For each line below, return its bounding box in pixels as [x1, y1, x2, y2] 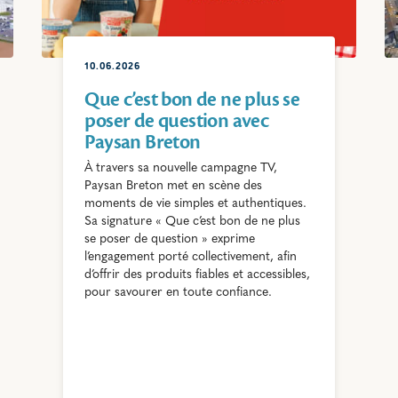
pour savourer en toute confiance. [84, 285, 273, 299]
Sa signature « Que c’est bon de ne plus [84, 214, 301, 228]
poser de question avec [84, 107, 269, 133]
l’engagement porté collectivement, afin [84, 250, 298, 264]
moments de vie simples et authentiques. [84, 196, 307, 211]
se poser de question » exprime [84, 232, 256, 246]
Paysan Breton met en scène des [84, 179, 263, 193]
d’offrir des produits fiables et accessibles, [84, 267, 311, 282]
